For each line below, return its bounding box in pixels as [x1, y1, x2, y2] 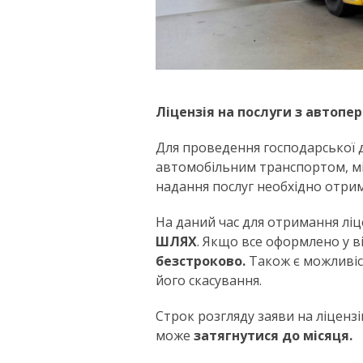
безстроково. [156, 251, 249, 270]
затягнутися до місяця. [194, 326, 352, 344]
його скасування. [156, 271, 262, 289]
